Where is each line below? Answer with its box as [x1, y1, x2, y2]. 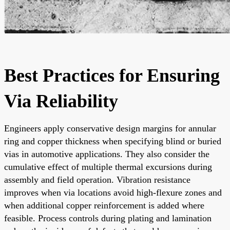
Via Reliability [4, 90, 118, 111]
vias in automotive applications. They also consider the [4, 148, 209, 159]
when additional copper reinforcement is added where [4, 200, 204, 210]
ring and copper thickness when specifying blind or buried [4, 136, 221, 146]
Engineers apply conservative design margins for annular [4, 123, 216, 133]
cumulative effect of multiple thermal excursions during [4, 161, 212, 172]
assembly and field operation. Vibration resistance [4, 174, 190, 185]
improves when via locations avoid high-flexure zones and [4, 187, 222, 198]
